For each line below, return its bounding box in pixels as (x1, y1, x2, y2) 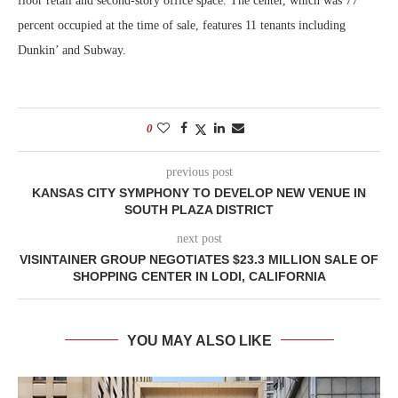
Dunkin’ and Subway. (18, 43, 126, 57)
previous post (165, 164, 233, 179)
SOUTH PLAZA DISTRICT (124, 202, 274, 217)
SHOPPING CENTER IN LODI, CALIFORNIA (72, 268, 326, 283)
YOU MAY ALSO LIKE (126, 332, 272, 348)
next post (176, 231, 222, 245)
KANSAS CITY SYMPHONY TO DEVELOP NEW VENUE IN (32, 185, 366, 200)
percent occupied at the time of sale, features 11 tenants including (18, 18, 346, 32)
